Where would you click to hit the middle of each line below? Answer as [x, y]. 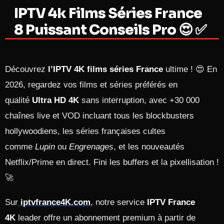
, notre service [119, 202]
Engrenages [91, 147]
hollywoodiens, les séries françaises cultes [85, 131]
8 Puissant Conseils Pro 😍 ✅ [110, 30]
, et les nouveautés [149, 147]
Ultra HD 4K [55, 100]
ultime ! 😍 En [190, 69]
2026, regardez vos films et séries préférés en [91, 85]
